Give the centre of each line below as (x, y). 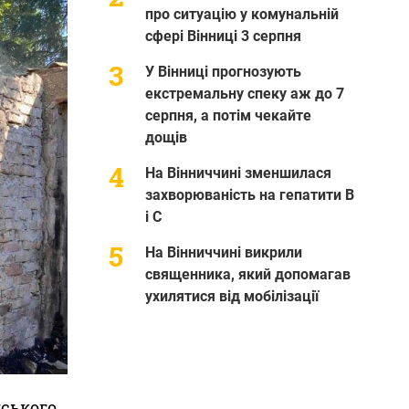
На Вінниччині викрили (223, 252)
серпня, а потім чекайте (228, 115)
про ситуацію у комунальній (241, 14)
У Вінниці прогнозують (223, 71)
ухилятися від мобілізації (231, 296)
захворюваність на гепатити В (249, 194)
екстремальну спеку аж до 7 (244, 93)
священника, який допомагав (247, 274)
